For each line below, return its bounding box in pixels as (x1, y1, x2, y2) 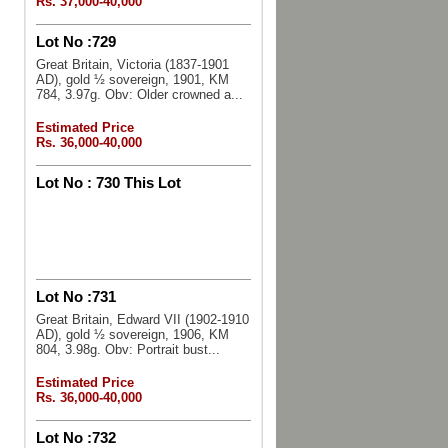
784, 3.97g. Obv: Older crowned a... (35, 87, 243, 102)
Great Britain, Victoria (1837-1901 (35, 57, 229, 72)
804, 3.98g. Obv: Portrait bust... (35, 342, 220, 357)
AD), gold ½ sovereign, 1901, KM (35, 72, 229, 87)
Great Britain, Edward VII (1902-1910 (35, 312, 249, 327)
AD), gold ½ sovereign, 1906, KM (35, 327, 229, 342)
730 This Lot (91, 174, 181, 191)
